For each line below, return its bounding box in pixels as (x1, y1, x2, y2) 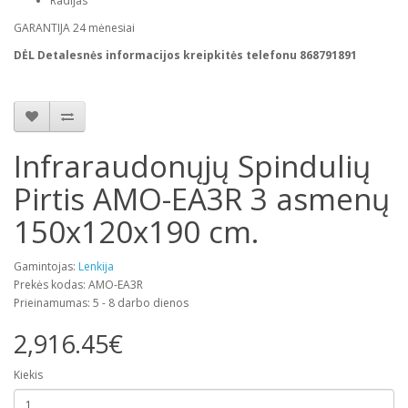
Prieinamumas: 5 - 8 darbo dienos (14, 295, 189, 311)
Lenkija (78, 259, 114, 274)
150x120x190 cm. (14, 211, 259, 252)
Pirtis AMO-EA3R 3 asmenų (14, 178, 390, 219)
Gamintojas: (14, 259, 78, 274)
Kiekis (14, 367, 43, 382)
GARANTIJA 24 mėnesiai (14, 20, 135, 36)
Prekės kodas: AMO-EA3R (14, 277, 143, 292)
